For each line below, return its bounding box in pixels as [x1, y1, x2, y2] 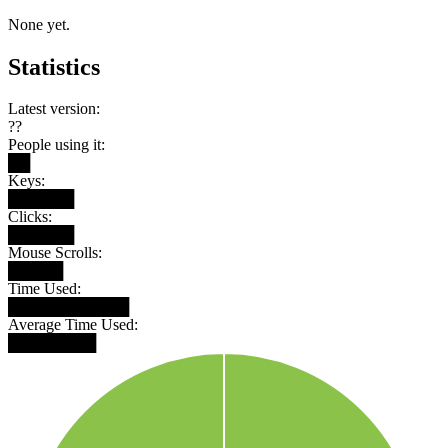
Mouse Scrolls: [8, 244, 102, 262]
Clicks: [8, 208, 52, 226]
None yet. [8, 15, 70, 33]
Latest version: [8, 100, 100, 118]
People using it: [8, 136, 105, 154]
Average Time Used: [8, 316, 138, 334]
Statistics [8, 53, 100, 80]
